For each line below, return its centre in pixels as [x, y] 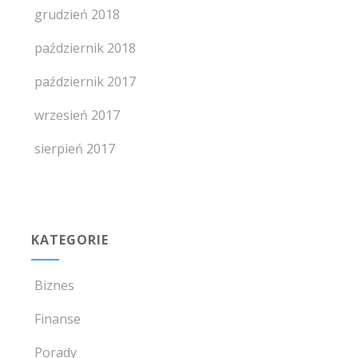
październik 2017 [85, 82]
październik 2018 [85, 48]
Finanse [57, 319]
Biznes [54, 285]
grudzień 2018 [77, 14]
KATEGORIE [70, 240]
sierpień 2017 [74, 149]
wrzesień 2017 [77, 115]
